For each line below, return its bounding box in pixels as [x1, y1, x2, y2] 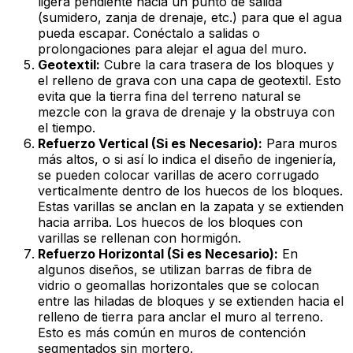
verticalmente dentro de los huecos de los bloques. [38, 183, 343, 199]
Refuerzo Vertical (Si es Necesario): [38, 136, 262, 152]
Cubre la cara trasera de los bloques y [100, 57, 334, 73]
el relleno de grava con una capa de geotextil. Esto [38, 72, 341, 89]
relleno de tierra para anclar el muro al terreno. [38, 309, 323, 325]
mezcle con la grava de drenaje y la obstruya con [38, 104, 335, 121]
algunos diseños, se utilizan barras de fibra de [38, 262, 312, 278]
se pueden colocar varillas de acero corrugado [38, 167, 319, 184]
